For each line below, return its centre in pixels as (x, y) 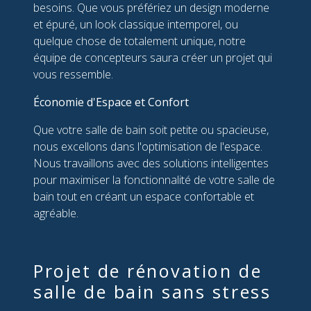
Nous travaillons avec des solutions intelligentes (151, 163)
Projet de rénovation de (148, 271)
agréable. (56, 213)
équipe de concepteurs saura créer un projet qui (153, 58)
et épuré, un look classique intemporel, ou (136, 25)
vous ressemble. (73, 75)
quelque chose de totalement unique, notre (140, 41)
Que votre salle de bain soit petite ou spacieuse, (151, 130)
